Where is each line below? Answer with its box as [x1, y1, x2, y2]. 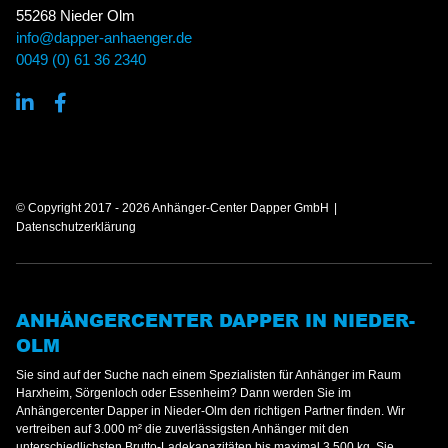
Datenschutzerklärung [16, 220, 136, 234]
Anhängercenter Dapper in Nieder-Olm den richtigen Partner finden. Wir [16, 404, 405, 418]
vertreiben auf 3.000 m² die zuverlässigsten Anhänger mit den [16, 422, 349, 436]
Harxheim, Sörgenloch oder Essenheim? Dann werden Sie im [16, 386, 351, 400]
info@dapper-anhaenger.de [16, 29, 192, 46]
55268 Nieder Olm [16, 7, 135, 24]
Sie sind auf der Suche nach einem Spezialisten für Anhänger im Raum [16, 368, 401, 382]
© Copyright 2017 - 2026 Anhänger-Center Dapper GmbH [16, 201, 329, 215]
